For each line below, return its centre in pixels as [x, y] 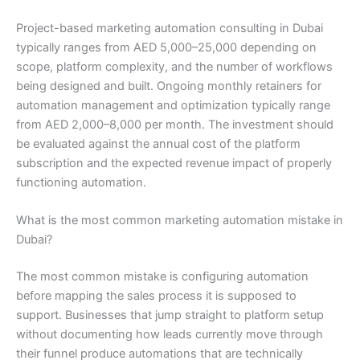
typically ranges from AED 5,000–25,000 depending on [166, 47]
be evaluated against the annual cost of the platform [158, 143]
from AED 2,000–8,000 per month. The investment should [175, 124]
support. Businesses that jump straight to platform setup [170, 315]
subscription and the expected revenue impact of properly [174, 163]
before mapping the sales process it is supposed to [156, 295]
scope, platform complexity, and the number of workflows [174, 66]
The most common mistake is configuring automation [162, 276]
